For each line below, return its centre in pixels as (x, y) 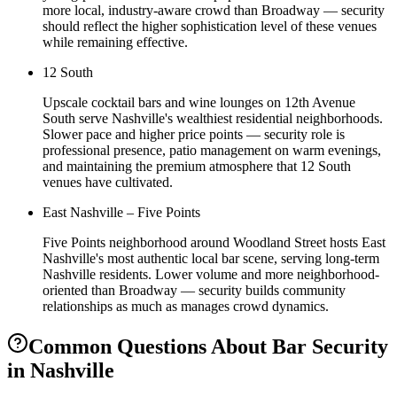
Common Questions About (150, 346)
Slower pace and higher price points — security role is (194, 134)
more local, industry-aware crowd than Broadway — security (214, 10)
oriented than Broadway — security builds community (194, 290)
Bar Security (330, 346)
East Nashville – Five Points (121, 212)
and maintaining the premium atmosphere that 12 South (197, 166)
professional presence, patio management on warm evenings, (212, 150)
